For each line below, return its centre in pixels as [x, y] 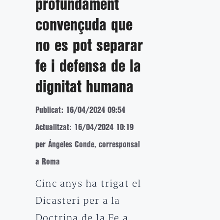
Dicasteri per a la [78, 201]
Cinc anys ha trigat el [88, 184]
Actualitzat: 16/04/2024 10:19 [84, 127]
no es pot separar [89, 46]
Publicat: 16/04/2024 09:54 [80, 110]
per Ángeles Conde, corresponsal [88, 145]
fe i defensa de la [88, 67]
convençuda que [84, 26]
